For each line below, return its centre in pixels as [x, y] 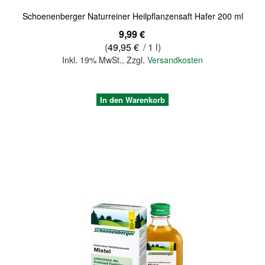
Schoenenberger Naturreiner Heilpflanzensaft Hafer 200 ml [132, 16]
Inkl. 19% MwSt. [92, 59]
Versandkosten [175, 59]
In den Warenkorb [132, 99]
